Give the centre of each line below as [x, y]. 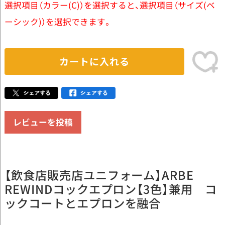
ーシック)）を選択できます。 [58, 21]
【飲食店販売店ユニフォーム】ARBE [99, 175]
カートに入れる [94, 61]
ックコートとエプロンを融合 [83, 203]
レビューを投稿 [43, 122]
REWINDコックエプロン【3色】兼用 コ [111, 189]
